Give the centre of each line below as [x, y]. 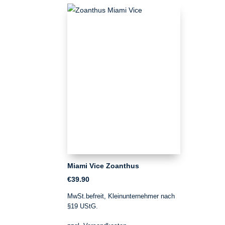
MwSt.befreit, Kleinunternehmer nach [121, 196]
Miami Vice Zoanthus [103, 165]
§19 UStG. [83, 206]
